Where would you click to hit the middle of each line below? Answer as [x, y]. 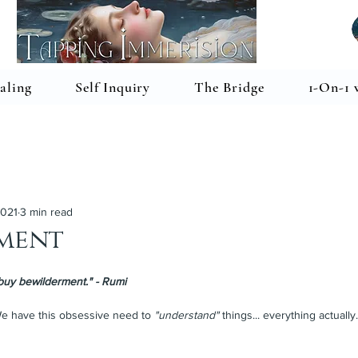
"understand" [187, 315]
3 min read [46, 211]
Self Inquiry [113, 88]
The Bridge [229, 88]
